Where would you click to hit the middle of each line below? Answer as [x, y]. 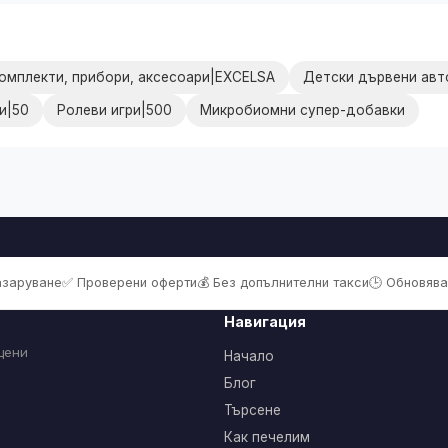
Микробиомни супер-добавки [302, 109]
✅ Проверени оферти [129, 282]
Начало [249, 355]
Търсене [252, 409]
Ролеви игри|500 [114, 109]
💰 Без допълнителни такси [282, 282]
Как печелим [267, 436]
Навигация [265, 321]
